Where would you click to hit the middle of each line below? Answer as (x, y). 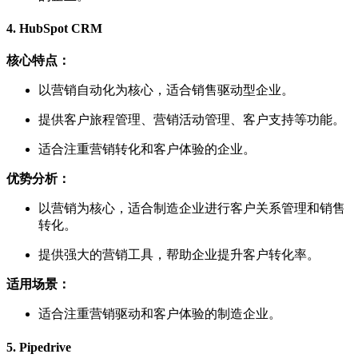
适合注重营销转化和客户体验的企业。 (147, 149)
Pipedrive (45, 347)
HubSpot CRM (61, 29)
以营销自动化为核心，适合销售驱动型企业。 (166, 90)
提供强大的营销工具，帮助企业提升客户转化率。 (179, 255)
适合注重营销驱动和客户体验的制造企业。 (160, 314)
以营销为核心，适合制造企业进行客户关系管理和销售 (192, 209)
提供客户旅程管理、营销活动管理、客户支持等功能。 (192, 120)
